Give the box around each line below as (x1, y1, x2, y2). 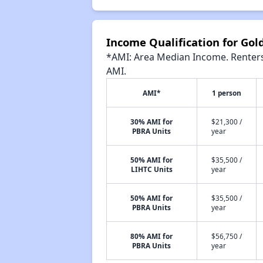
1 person (211, 88, 241, 97)
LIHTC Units (130, 164, 173, 174)
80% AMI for (130, 231, 173, 241)
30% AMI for (130, 117, 173, 126)
